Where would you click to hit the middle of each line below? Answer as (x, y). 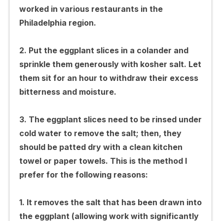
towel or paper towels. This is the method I (103, 161)
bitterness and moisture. (68, 92)
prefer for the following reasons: (83, 174)
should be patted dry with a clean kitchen (101, 147)
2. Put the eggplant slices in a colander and (104, 50)
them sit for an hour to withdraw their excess (109, 78)
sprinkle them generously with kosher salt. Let (110, 64)
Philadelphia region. (57, 22)
